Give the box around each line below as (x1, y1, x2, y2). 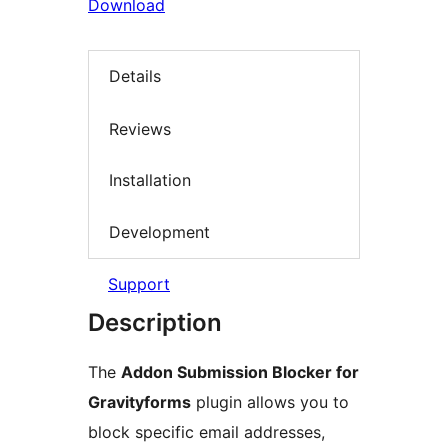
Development (109, 221, 210, 242)
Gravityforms (88, 392, 191, 413)
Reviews (109, 118, 171, 139)
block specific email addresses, (88, 422, 325, 443)
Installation (109, 170, 191, 191)
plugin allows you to (191, 392, 349, 413)
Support (108, 274, 170, 295)
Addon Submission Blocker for (121, 362, 359, 383)
